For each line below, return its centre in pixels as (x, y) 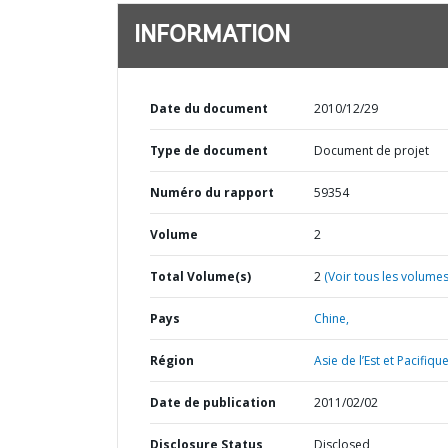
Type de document (209, 150)
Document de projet (371, 150)
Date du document (209, 108)
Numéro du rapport (212, 192)
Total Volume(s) (200, 276)
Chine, (331, 318)
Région (172, 360)
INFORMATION (212, 36)
